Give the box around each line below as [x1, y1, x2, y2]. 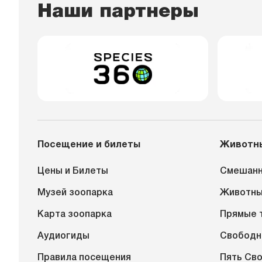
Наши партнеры [37, 4, 199, 20]
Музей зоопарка [37, 189, 113, 197]
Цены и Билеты [37, 167, 108, 175]
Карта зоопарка [37, 211, 112, 219]
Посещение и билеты [37, 141, 140, 149]
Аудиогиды [37, 232, 89, 240]
